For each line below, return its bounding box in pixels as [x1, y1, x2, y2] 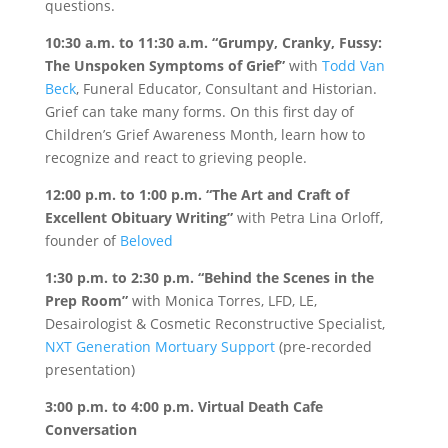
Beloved [119, 231, 173, 251]
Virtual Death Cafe [197, 397, 323, 417]
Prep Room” [44, 291, 128, 311]
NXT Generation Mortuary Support [44, 337, 275, 357]
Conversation [44, 420, 137, 440]
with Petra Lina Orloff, [232, 208, 383, 228]
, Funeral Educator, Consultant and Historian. [75, 79, 377, 99]
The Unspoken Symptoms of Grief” [44, 56, 285, 76]
